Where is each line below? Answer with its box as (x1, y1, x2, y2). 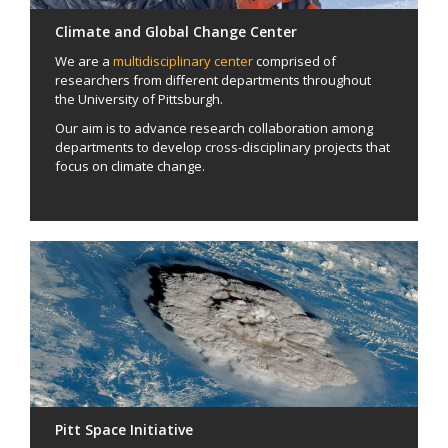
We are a (55, 51, 113, 70)
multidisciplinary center (113, 51, 253, 70)
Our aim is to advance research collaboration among (55, 118, 373, 137)
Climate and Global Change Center (55, 21, 297, 41)
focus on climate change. (55, 156, 205, 175)
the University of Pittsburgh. (55, 89, 223, 108)
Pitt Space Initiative (55, 419, 193, 439)
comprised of (253, 51, 336, 70)
